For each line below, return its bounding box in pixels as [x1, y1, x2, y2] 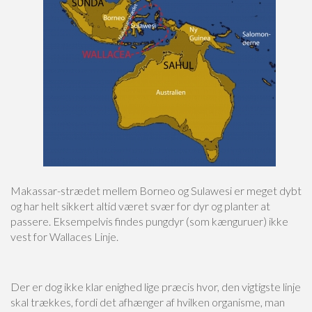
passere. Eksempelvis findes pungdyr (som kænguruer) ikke [10, 214, 288, 228]
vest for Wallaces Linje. [10, 229, 118, 243]
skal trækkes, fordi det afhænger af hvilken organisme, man [10, 295, 285, 309]
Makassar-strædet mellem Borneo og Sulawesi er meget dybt [10, 183, 302, 197]
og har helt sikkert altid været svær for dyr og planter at [10, 198, 270, 212]
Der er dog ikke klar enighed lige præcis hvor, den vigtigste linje [10, 279, 301, 293]
